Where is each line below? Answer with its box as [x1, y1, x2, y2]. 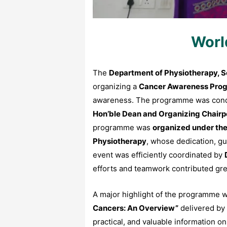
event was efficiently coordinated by [93, 150, 224, 160]
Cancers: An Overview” [93, 203, 178, 213]
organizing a [93, 82, 139, 92]
